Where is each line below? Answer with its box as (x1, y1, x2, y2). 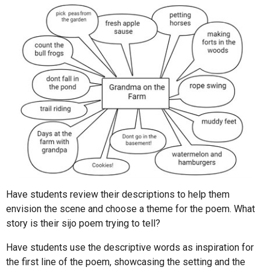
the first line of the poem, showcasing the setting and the (6, 256, 245, 268)
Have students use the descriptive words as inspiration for (6, 242, 254, 254)
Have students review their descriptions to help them (6, 189, 230, 201)
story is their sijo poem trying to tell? (6, 218, 160, 230)
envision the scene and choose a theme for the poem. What (6, 203, 255, 215)
